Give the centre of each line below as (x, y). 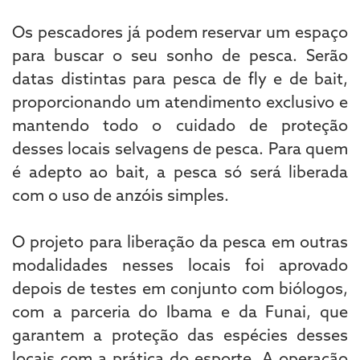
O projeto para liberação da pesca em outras (180, 241)
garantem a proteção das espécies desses (180, 334)
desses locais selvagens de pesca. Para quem (180, 148)
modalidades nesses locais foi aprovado (180, 264)
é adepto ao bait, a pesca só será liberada (180, 171)
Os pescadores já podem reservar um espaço (180, 31)
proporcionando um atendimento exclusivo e (180, 101)
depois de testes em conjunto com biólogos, (180, 288)
